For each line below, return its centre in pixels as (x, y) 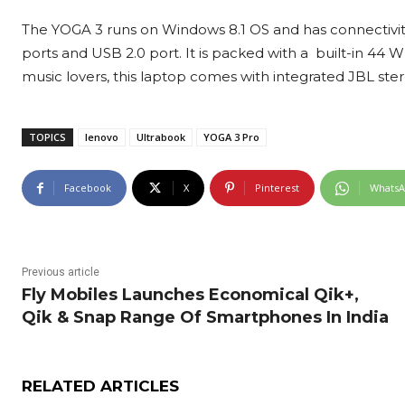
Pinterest (277, 188)
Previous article (61, 273)
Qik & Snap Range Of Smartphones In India (205, 318)
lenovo (102, 137)
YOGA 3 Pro (231, 137)
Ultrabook (161, 137)
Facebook (88, 188)
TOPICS (47, 137)
